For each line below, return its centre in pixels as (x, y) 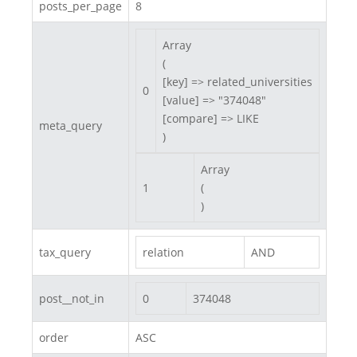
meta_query (71, 125)
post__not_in (72, 298)
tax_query (65, 252)
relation (163, 252)
